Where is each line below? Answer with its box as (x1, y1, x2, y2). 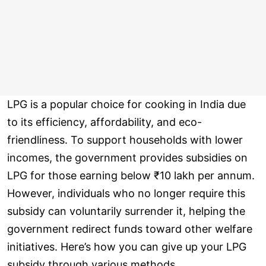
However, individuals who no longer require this (7, 187, 245, 200)
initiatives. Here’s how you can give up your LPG (7, 240, 246, 254)
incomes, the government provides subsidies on (7, 151, 248, 164)
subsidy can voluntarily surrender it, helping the (7, 205, 245, 218)
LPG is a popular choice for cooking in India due (7, 98, 246, 111)
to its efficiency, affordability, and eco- (7, 116, 202, 129)
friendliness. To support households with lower (7, 134, 243, 147)
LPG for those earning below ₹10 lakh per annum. (7, 169, 255, 182)
